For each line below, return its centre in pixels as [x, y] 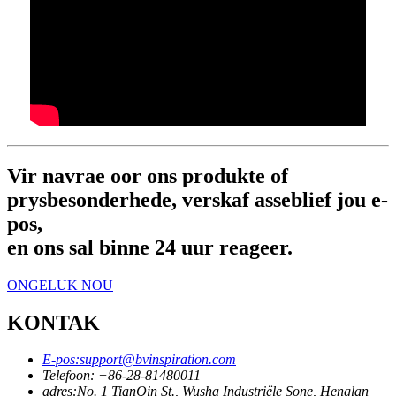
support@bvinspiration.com [158, 360]
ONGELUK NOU [60, 285]
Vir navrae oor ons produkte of [148, 175]
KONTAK [53, 322]
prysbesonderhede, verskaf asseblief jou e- [198, 199]
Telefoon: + [75, 376]
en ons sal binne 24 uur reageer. [150, 247]
